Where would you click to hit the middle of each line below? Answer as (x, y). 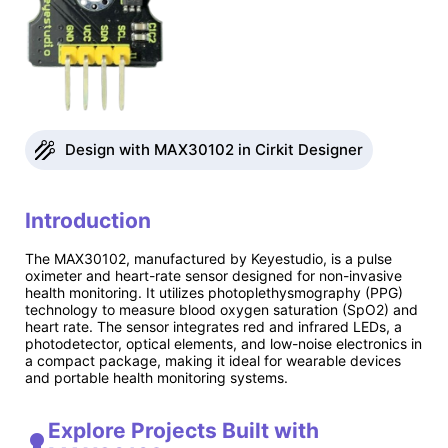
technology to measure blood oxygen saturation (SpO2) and (221, 310)
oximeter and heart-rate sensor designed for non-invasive (213, 276)
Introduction (88, 220)
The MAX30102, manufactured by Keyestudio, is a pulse (208, 259)
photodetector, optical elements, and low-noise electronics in (223, 344)
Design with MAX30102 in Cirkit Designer (214, 150)
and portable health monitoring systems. (156, 378)
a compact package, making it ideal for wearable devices (213, 361)
